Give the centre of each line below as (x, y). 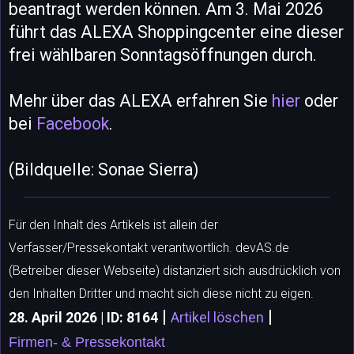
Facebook (73, 123)
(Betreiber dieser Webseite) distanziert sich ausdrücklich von (175, 270)
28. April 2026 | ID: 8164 (83, 317)
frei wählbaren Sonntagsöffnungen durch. (163, 55)
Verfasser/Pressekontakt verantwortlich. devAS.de (149, 247)
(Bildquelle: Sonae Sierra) (104, 169)
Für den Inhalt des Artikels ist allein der (113, 224)
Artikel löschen (217, 317)
